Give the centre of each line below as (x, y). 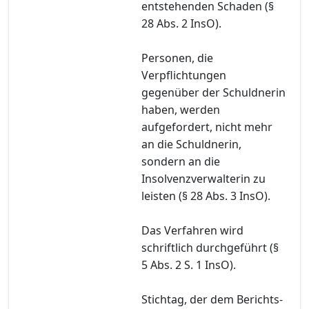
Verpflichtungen (184, 75)
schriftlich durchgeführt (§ (210, 247)
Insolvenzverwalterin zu (203, 178)
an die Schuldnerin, (191, 144)
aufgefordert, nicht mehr (207, 127)
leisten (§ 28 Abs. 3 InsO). (206, 196)
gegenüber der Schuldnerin (213, 92)
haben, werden (181, 109)
